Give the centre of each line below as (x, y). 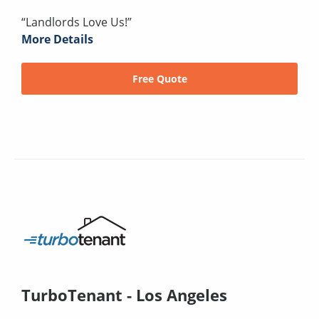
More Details (57, 39)
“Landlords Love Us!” (77, 22)
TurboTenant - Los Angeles (124, 294)
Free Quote (159, 78)
